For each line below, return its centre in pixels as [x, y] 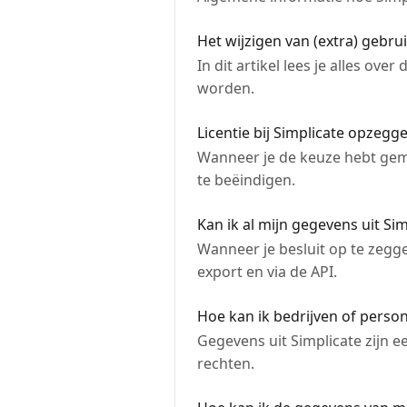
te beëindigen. [246, 180]
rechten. [226, 363]
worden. [226, 88]
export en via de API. [267, 272]
